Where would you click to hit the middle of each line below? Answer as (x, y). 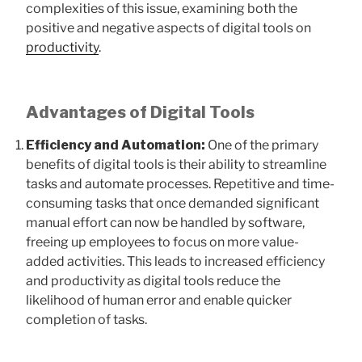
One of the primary (262, 145)
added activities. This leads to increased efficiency (175, 261)
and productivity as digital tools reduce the (153, 280)
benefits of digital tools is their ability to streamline (176, 164)
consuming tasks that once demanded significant (173, 203)
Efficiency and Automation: (116, 145)
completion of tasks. (86, 319)
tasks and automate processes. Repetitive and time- (180, 183)
